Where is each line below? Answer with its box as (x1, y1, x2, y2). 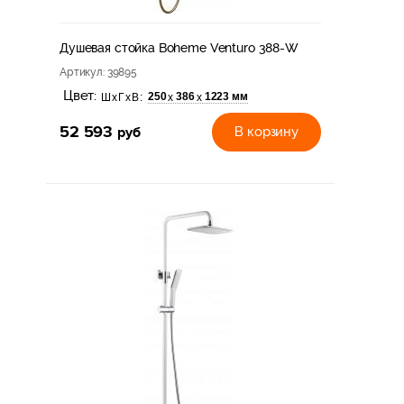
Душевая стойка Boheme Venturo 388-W (60, 41, 298, 56)
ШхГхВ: (100, 91, 143, 105)
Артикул (60, 66, 103, 79)
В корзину (234, 124, 298, 141)
